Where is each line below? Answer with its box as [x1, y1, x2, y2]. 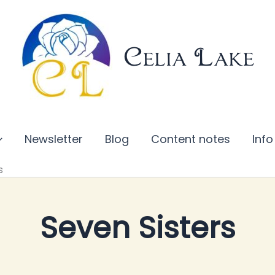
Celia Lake [123, 42, 255, 71]
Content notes [151, 131, 231, 147]
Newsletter [25, 131, 83, 147]
